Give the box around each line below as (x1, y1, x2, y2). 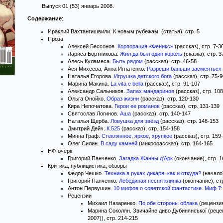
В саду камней (101, 140, 137, 146)
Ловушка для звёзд (111, 118, 159, 124)
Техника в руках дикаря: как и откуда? (105, 170, 201, 176)
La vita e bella (111, 81, 143, 87)
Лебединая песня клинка (119, 178, 181, 184)
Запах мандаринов (126, 88, 174, 94)
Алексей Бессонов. (68, 43, 117, 49)
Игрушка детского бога (114, 73, 172, 79)
